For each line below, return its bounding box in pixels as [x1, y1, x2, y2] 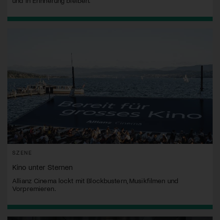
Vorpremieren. [12, 184, 56, 193]
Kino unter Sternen [12, 163, 73, 172]
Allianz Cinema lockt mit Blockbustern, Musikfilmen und [12, 176, 179, 185]
